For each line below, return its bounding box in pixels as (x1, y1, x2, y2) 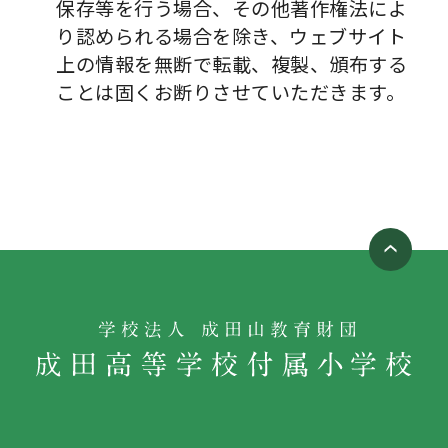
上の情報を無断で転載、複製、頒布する (56, 50, 408, 79)
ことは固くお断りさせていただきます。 (56, 78, 406, 107)
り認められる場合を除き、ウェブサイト (56, 22, 407, 51)
